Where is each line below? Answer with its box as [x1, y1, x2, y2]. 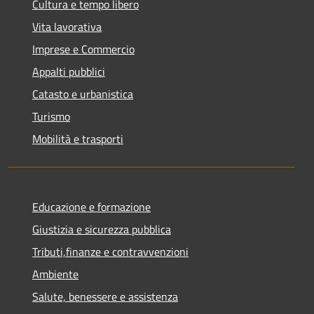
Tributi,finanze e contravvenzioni [32, 243, 189, 260]
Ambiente [32, 265, 78, 282]
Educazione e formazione [32, 198, 151, 215]
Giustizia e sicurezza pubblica [32, 220, 171, 238]
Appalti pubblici [32, 62, 105, 80]
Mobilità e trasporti [32, 130, 123, 147]
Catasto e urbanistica [32, 85, 133, 102]
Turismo [32, 107, 70, 125]
